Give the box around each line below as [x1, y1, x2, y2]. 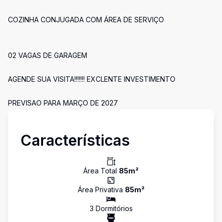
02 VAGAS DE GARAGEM [8, 51, 87, 59]
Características [20, 131, 130, 149]
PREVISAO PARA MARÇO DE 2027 [8, 99, 118, 107]
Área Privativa [77, 185, 125, 194]
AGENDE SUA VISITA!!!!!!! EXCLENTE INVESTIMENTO [8, 75, 175, 83]
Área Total [83, 166, 119, 175]
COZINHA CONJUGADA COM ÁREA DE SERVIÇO [8, 15, 164, 24]
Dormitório [93, 204, 129, 213]
